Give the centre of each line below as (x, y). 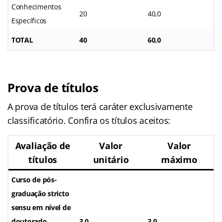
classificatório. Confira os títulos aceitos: (89, 120)
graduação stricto (40, 193)
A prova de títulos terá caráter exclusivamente (100, 106)
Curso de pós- (34, 179)
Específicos (29, 20)
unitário (111, 159)
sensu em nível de (41, 207)
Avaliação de (43, 145)
